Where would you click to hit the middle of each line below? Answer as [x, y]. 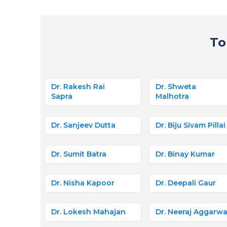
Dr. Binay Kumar [185, 154]
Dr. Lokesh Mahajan [88, 212]
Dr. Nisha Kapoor [83, 183]
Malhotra [172, 96]
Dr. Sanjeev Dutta [83, 125]
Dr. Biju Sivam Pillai [190, 125]
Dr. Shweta [176, 87]
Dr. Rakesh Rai [78, 87]
